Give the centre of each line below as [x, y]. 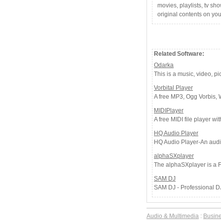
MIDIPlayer [169, 110]
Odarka [164, 65]
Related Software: [178, 54]
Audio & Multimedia [173, 216]
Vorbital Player [173, 88]
